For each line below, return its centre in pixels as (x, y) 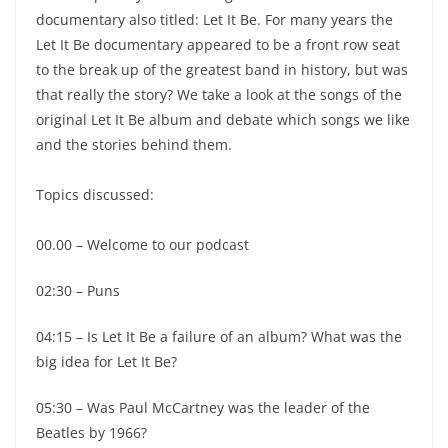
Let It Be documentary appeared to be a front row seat (218, 44)
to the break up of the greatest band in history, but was (222, 69)
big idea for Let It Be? (106, 361)
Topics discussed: (95, 194)
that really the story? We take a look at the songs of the (219, 94)
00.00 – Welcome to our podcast (142, 244)
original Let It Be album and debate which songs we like (223, 119)
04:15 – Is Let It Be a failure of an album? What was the (219, 336)
